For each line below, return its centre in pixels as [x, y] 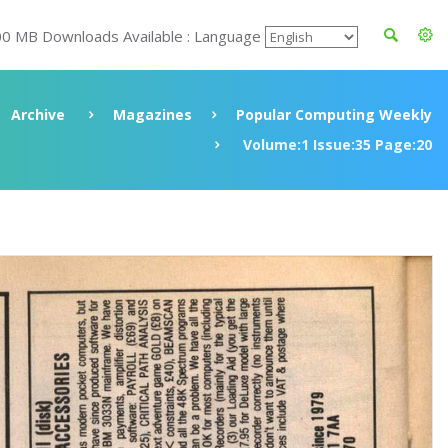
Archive [38, 114]
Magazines [152, 114]
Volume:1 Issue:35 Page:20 [335, 144]
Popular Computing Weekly [334, 114]
